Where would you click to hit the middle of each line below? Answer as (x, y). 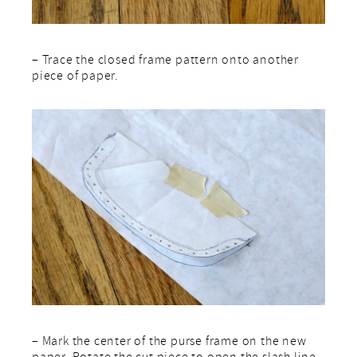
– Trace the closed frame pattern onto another (165, 62)
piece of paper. (76, 78)
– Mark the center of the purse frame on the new (169, 342)
